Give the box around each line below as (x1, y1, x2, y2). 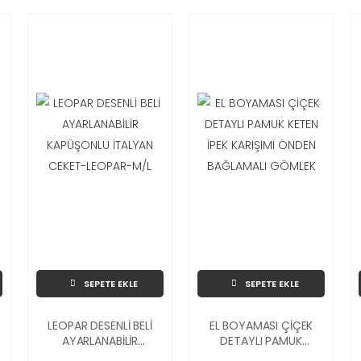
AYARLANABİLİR (61, 332, 139, 349)
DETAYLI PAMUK (220, 332, 302, 349)
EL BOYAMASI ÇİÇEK (209, 317, 313, 334)
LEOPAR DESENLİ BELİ (48, 317, 152, 334)
